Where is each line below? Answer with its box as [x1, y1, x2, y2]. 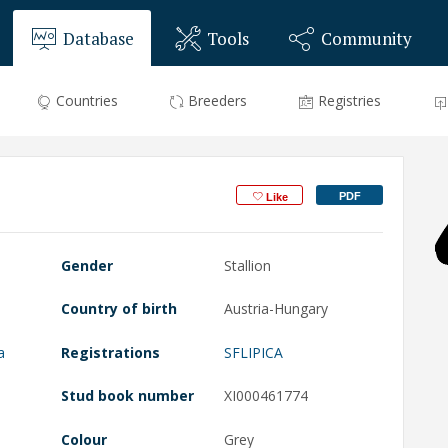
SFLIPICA [223, 342, 283, 362]
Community [321, 26, 413, 50]
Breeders [187, 90, 247, 110]
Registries [318, 90, 382, 110]
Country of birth [60, 299, 177, 319]
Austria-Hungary [223, 299, 328, 319]
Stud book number [60, 386, 194, 406]
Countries [55, 90, 118, 110]
